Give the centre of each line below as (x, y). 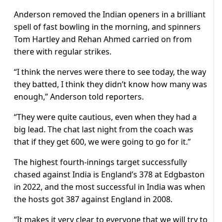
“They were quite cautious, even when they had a (105, 117)
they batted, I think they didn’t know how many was (111, 84)
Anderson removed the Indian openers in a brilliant (110, 15)
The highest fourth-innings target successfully (100, 162)
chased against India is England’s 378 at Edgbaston (109, 175)
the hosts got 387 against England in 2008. (93, 199)
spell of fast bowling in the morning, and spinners (107, 27)
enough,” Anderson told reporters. (79, 97)
